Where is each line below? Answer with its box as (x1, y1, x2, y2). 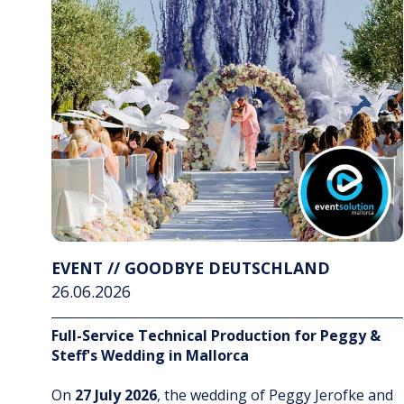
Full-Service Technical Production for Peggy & (51, 326, 381, 346)
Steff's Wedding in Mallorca (51, 345, 249, 366)
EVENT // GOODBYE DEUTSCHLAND (51, 257, 330, 280)
